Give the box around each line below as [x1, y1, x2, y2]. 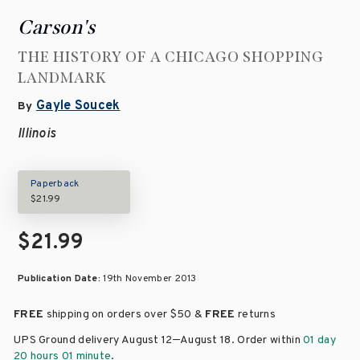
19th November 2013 [103, 272, 197, 286]
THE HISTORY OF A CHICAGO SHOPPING [18, 48, 324, 67]
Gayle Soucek [35, 98, 121, 115]
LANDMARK [18, 69, 107, 88]
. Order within [231, 333, 304, 348]
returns [235, 308, 276, 322]
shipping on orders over [43, 308, 170, 322]
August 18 [179, 333, 231, 348]
